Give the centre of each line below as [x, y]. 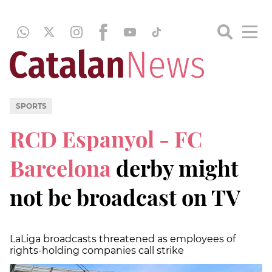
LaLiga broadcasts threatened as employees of [123, 239]
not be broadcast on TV [125, 196]
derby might [175, 167]
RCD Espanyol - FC [106, 138]
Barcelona [60, 167]
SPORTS [31, 106]
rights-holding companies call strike [97, 250]
